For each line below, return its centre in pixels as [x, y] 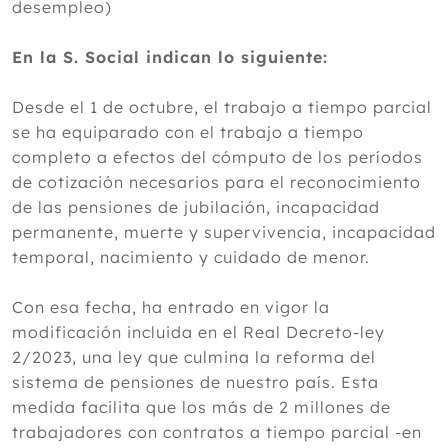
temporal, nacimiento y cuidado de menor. [193, 257]
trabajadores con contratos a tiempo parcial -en [217, 432]
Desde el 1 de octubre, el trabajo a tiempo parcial [222, 107]
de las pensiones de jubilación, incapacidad [196, 207]
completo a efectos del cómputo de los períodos [217, 157]
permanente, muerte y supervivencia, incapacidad [224, 232]
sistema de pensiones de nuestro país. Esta [195, 382]
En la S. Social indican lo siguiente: [170, 57]
